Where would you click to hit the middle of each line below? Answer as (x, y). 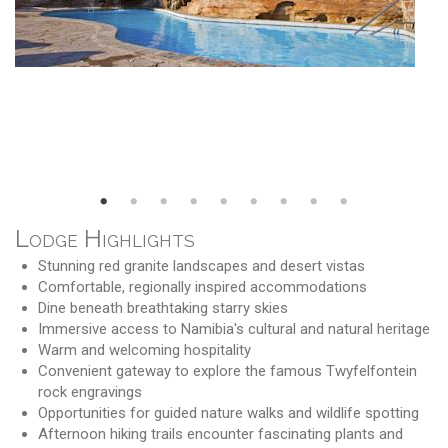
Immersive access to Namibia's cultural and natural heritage (233, 328)
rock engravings (89, 391)
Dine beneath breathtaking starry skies (162, 307)
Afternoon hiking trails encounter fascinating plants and (220, 433)
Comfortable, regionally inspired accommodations (202, 286)
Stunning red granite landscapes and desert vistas (201, 265)
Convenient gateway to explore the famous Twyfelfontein (227, 370)
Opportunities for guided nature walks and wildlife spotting (228, 412)
